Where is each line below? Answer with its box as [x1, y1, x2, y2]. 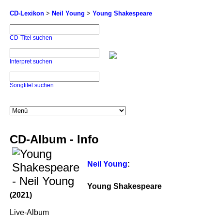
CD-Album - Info [10, 133, 99, 146]
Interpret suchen [10, 58, 52, 65]
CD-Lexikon [10, 10, 44, 17]
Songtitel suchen [10, 82, 54, 89]
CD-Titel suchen [10, 34, 52, 41]
